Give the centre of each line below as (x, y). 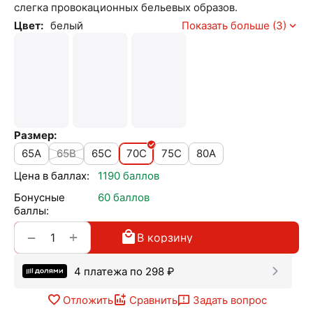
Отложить (88, 300)
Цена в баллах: (52, 176)
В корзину (165, 238)
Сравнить (153, 300)
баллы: (31, 211)
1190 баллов (129, 176)
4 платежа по (110, 271)
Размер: (35, 136)
